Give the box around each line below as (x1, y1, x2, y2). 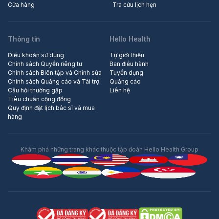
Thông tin (8, 34, 41, 43)
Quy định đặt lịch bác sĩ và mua (8, 104, 95, 111)
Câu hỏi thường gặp (8, 86, 63, 94)
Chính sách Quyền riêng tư (8, 60, 82, 67)
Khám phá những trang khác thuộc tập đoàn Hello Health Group (21, 145, 198, 153)
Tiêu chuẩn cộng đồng (8, 95, 71, 103)
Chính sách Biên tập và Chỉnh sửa (8, 68, 102, 76)
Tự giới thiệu (109, 51, 144, 59)
